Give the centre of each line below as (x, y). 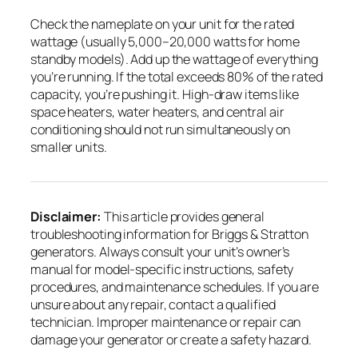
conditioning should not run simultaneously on (160, 129)
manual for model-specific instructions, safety (162, 269)
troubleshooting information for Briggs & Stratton (170, 234)
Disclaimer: (66, 216)
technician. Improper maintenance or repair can (166, 322)
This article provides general (183, 216)
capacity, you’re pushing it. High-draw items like (165, 94)
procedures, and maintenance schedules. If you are (175, 286)
